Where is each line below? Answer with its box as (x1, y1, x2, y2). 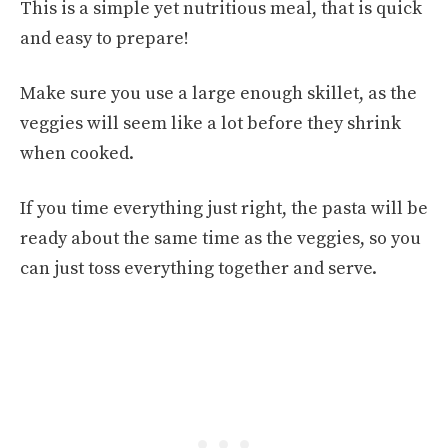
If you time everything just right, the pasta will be (20, 197, 428, 221)
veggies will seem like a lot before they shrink (20, 112, 401, 136)
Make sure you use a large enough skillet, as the (20, 82, 417, 106)
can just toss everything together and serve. (20, 257, 377, 281)
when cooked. (20, 142, 134, 166)
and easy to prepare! (20, 27, 189, 51)
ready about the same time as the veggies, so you (20, 227, 421, 251)
